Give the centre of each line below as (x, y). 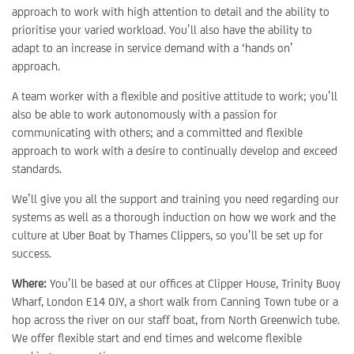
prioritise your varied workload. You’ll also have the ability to (162, 30)
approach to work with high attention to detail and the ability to (171, 11)
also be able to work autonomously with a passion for (145, 114)
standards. (37, 169)
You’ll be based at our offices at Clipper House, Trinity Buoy (194, 283)
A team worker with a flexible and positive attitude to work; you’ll (175, 96)
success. (32, 253)
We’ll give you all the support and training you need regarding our (175, 199)
